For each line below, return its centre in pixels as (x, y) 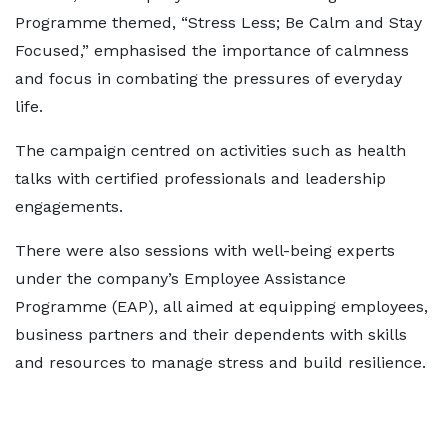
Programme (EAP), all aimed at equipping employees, (221, 307)
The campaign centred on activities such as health (210, 151)
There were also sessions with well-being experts (205, 251)
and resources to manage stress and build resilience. (220, 363)
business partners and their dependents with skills (211, 335)
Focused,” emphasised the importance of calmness (212, 51)
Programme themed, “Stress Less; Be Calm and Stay (218, 23)
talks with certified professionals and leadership (200, 179)
